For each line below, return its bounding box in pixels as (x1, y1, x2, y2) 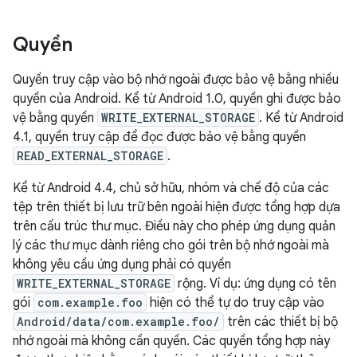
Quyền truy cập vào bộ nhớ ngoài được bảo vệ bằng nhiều (13, 72, 339, 88)
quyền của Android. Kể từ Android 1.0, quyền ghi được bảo (13, 91, 341, 107)
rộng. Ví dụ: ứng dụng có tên (175, 276, 336, 292)
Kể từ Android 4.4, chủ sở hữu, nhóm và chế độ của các (13, 180, 329, 196)
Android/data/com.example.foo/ (17, 314, 220, 329)
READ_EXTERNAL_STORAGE (17, 148, 163, 163)
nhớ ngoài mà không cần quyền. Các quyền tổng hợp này (13, 333, 330, 349)
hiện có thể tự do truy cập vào (147, 295, 324, 311)
